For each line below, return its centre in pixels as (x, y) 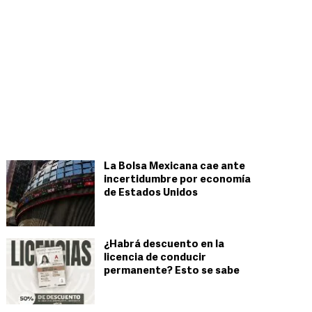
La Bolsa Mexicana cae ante (174, 167)
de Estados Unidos (151, 193)
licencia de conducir (155, 258)
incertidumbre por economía (177, 180)
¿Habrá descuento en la (164, 245)
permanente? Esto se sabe (172, 271)
